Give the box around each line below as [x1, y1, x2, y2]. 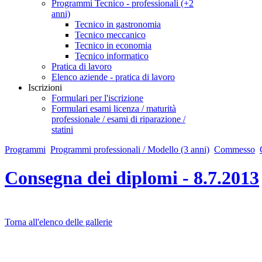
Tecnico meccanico [75, 30, 146, 40]
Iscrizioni [28, 82, 62, 92]
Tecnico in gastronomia [75, 19, 161, 29]
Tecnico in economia [75, 40, 151, 50]
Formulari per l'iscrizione [51, 93, 143, 103]
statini [51, 125, 73, 135]
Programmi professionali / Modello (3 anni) [50, 144, 209, 154]
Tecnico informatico [75, 51, 149, 61]
